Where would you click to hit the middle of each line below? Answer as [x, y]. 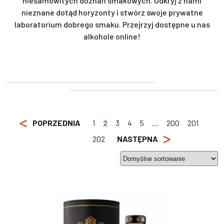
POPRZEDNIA [56, 123]
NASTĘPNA [137, 139]
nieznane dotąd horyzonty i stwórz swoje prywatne [112, 12]
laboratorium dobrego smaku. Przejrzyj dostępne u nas [112, 24]
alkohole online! [112, 36]
